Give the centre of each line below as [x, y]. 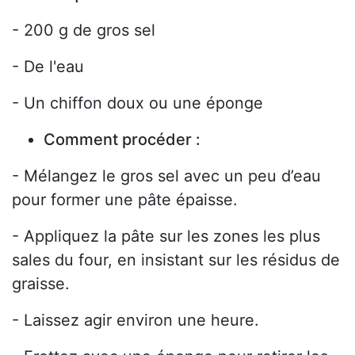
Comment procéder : [122, 140]
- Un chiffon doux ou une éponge [137, 103]
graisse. [41, 284]
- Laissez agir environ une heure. [136, 321]
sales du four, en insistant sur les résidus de [176, 260]
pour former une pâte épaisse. [125, 200]
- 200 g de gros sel [84, 31]
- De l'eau [48, 67]
